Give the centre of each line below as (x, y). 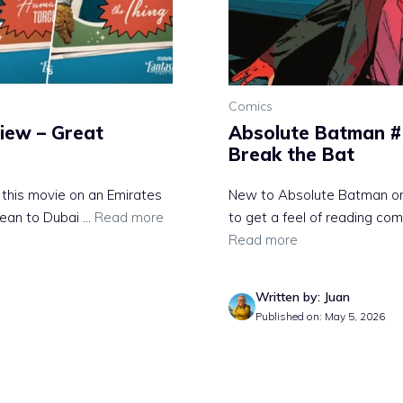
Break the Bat (291, 155)
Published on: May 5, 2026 (320, 317)
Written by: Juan (303, 297)
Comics (251, 107)
